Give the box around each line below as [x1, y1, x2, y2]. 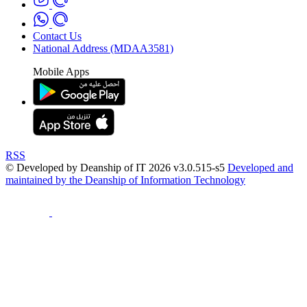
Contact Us [33, 29, 82, 42]
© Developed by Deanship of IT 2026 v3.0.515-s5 [5, 161, 228, 173]
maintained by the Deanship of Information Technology [5, 173, 245, 186]
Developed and [228, 161, 293, 173]
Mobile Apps [33, 65, 89, 77]
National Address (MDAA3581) [33, 42, 173, 54]
